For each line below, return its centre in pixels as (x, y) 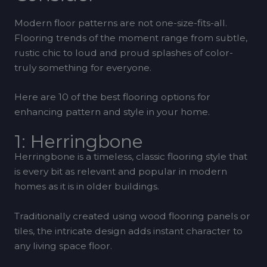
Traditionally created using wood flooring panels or (132, 216)
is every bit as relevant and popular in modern (120, 172)
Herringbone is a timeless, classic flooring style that (131, 157)
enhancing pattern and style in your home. (112, 112)
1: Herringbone (78, 142)
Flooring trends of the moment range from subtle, (131, 38)
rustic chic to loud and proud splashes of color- (123, 52)
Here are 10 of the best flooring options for (112, 97)
